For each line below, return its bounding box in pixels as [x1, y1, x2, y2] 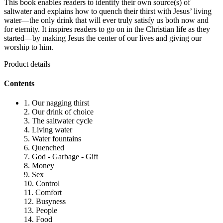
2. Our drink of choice [24, 108, 94, 116]
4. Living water [24, 125, 72, 134]
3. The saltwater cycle [24, 116, 93, 125]
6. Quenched [24, 143, 64, 152]
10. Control [24, 179, 60, 188]
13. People [24, 206, 57, 215]
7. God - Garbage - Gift [24, 152, 98, 161]
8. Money [24, 161, 54, 170]
